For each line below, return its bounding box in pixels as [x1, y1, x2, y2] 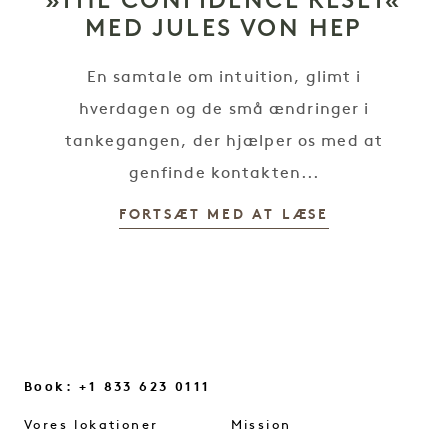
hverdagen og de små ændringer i [78, 102, 370, 118]
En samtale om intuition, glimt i [86, 70, 362, 86]
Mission [230, 419, 292, 432]
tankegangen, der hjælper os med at [64, 134, 384, 150]
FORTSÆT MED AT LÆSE [118, 208, 330, 223]
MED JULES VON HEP [85, 13, 363, 42]
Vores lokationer [24, 419, 159, 432]
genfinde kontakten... [128, 166, 320, 182]
